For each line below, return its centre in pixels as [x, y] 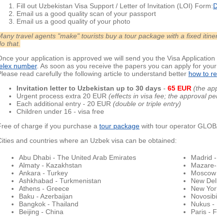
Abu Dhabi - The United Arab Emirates [77, 158]
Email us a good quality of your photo [73, 22]
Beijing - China [41, 212]
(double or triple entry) [147, 104]
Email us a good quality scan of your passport [86, 14]
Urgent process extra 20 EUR [62, 96]
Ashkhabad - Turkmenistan [60, 181]
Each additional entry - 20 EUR [65, 104]
